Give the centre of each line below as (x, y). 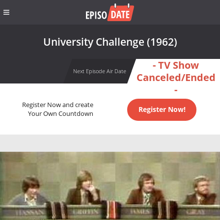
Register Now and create (57, 105)
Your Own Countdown (60, 114)
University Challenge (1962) (110, 42)
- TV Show (176, 65)
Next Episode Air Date (99, 71)
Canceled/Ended (176, 77)
